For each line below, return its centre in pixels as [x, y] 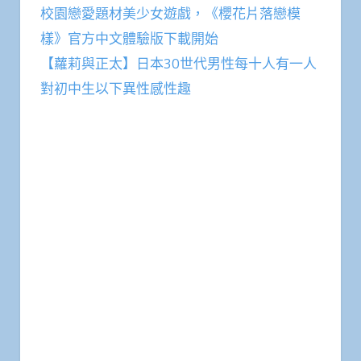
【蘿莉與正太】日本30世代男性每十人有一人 [178, 63]
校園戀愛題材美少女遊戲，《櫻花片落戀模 [170, 13]
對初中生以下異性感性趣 [116, 88]
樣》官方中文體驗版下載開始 [129, 38]
